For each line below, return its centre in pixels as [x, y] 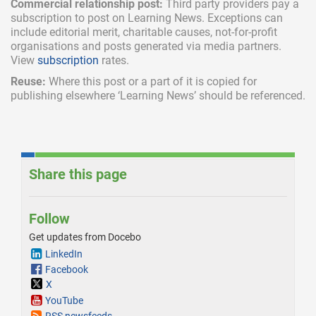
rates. [114, 60]
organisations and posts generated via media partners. [146, 46]
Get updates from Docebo [85, 237]
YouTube [64, 301]
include [30, 32]
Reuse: [28, 81]
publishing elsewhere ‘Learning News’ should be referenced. [158, 96]
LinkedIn [64, 254]
